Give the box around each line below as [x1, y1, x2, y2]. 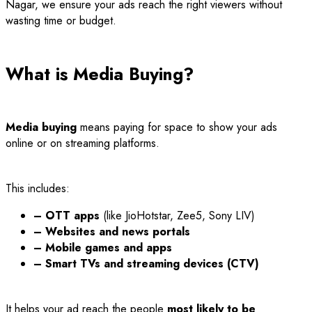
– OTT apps [33, 207, 100, 224]
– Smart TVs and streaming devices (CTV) [33, 255, 259, 272]
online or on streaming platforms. [6, 134, 159, 151]
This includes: [6, 180, 70, 196]
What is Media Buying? [6, 61, 194, 87]
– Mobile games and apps [33, 239, 172, 256]
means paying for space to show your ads [77, 118, 277, 135]
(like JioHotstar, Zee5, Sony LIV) [100, 207, 255, 224]
